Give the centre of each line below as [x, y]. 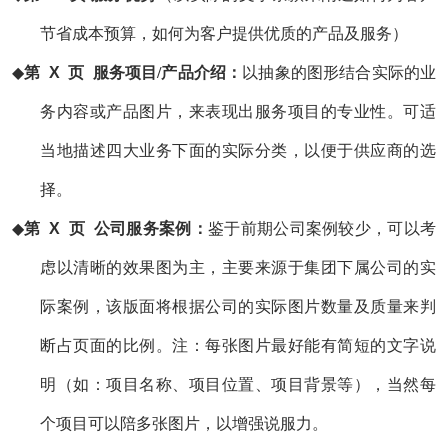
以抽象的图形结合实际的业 [339, 72]
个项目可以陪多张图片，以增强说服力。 [184, 423]
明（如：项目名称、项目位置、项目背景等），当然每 [238, 384]
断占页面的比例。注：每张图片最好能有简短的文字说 [238, 345]
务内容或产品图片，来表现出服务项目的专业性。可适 [238, 111]
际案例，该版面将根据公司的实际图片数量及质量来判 [238, 306]
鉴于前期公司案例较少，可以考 [322, 228]
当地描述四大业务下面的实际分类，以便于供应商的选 [238, 150]
